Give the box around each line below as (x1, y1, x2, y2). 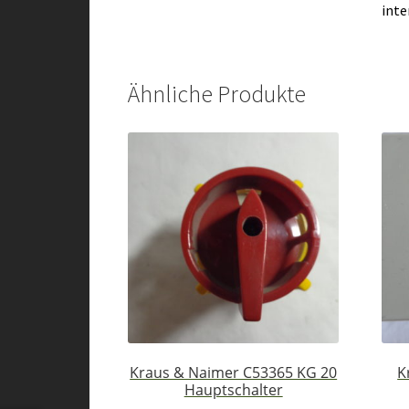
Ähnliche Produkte (128, 79, 307, 110)
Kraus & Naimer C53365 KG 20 (130, 362, 338, 383)
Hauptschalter (184, 379, 283, 400)
